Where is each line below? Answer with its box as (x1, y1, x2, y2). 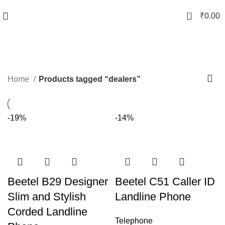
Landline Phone (115, 190, 191, 203)
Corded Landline (8, 205, 87, 218)
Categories (85, 72, 133, 82)
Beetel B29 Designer (8, 175, 108, 188)
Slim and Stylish (8, 190, 86, 203)
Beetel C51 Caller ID (115, 175, 215, 188)
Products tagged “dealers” (39, 74, 141, 83)
